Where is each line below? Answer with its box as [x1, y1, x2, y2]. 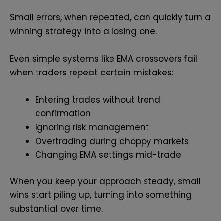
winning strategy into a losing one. [10, 25, 157, 37]
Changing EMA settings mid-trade [35, 148, 181, 161]
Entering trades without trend [35, 93, 160, 106]
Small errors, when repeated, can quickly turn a [10, 11, 211, 24]
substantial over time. [10, 203, 103, 215]
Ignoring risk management [35, 121, 149, 133]
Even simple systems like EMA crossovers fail [10, 52, 197, 65]
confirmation [35, 107, 91, 119]
